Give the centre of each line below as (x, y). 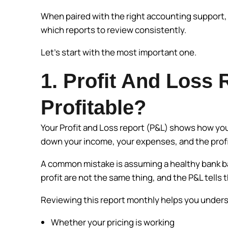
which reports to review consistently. (114, 30)
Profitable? (93, 108)
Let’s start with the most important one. (119, 52)
